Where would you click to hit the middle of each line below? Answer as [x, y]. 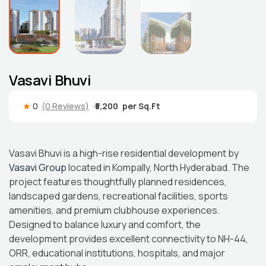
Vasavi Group [38, 168]
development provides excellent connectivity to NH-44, [129, 239]
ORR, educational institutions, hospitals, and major [117, 253]
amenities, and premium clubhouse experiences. [114, 210]
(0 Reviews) [65, 106]
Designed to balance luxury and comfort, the [105, 225]
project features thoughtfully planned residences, [118, 182]
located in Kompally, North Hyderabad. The [158, 168]
